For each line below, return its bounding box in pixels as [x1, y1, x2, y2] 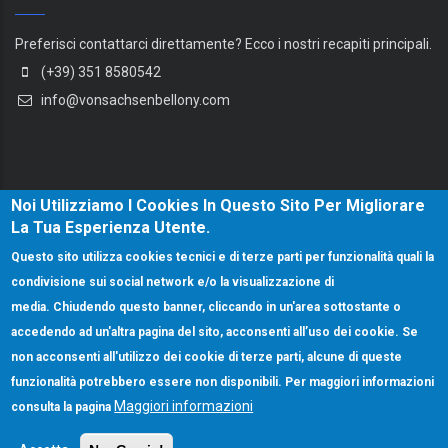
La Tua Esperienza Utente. [11, 218, 211, 237]
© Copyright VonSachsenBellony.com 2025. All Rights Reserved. [15, 423, 433, 442]
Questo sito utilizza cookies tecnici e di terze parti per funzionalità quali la [11, 250, 435, 264]
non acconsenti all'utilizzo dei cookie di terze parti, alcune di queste [11, 350, 403, 364]
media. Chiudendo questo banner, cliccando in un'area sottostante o [11, 300, 402, 314]
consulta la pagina [11, 400, 112, 414]
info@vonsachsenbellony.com [38, 91, 230, 108]
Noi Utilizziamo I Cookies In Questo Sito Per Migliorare [11, 196, 426, 215]
